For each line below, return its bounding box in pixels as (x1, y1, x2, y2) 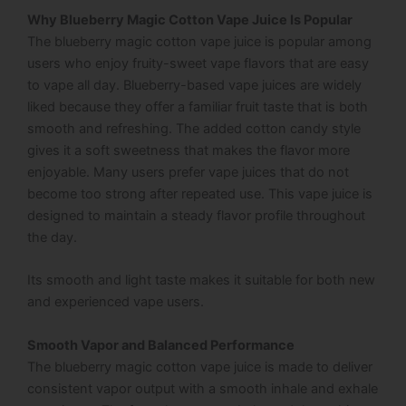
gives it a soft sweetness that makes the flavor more (27, 142, 350, 159)
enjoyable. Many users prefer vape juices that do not (27, 164, 349, 181)
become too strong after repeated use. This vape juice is (27, 186, 372, 203)
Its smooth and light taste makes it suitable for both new (27, 272, 375, 289)
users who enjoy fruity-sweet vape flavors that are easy (27, 55, 369, 72)
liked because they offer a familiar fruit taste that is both (27, 99, 368, 116)
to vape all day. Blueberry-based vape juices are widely (27, 77, 362, 94)
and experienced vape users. (27, 294, 204, 311)
